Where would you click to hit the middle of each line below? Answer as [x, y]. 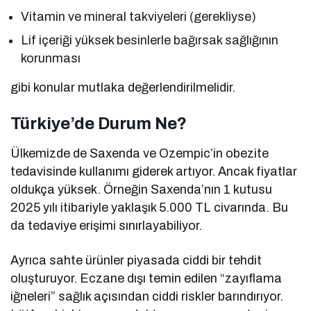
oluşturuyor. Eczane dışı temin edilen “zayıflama [146, 278]
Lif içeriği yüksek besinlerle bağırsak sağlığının [150, 40]
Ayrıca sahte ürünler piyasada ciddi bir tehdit [136, 260]
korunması [51, 58]
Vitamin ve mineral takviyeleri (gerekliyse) [139, 16]
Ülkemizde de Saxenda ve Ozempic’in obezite [140, 153]
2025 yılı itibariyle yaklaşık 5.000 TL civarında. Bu [150, 207]
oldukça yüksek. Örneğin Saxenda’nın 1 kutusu [142, 189]
